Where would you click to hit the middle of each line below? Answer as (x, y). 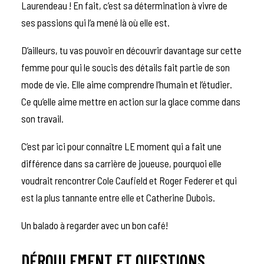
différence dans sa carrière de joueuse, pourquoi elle (121, 163)
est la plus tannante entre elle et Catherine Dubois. (119, 197)
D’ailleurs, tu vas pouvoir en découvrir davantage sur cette (131, 50)
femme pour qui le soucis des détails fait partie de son (126, 67)
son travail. (43, 118)
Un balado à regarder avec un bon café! (95, 225)
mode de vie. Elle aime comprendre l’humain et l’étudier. (127, 84)
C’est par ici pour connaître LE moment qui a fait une (121, 146)
